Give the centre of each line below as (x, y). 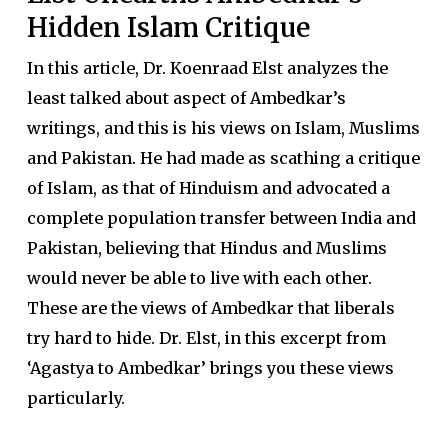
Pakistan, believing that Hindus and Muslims (206, 248)
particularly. (75, 398)
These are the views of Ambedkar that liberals (210, 308)
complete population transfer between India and (221, 218)
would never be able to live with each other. (199, 278)
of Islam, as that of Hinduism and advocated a (208, 188)
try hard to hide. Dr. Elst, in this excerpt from (206, 338)
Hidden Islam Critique (168, 27)
